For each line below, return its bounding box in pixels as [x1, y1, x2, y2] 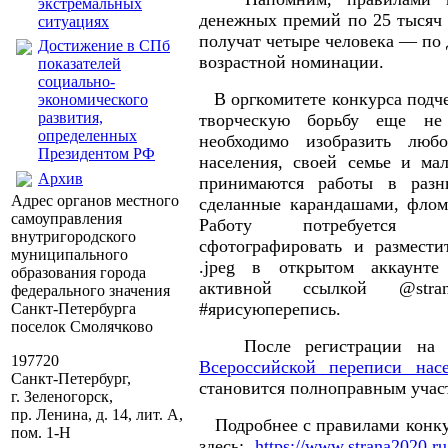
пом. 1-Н [11, 424, 71, 441]
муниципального [11, 246, 128, 263]
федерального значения [11, 282, 170, 299]
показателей [38, 55, 121, 72]
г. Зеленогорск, [11, 388, 113, 405]
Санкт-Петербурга [11, 300, 136, 317]
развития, [38, 109, 103, 126]
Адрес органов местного [11, 192, 179, 209]
